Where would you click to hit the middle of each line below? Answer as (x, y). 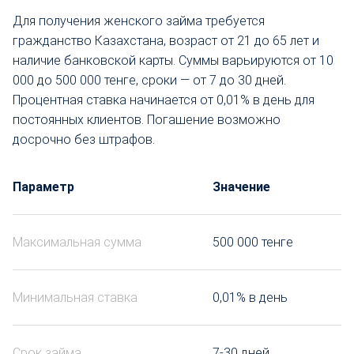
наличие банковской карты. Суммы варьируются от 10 (173, 61)
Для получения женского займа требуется (139, 21)
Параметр (43, 186)
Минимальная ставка (75, 297)
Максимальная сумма (77, 242)
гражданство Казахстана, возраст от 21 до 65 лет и (166, 41)
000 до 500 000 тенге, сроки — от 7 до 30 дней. (149, 81)
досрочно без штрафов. (84, 140)
